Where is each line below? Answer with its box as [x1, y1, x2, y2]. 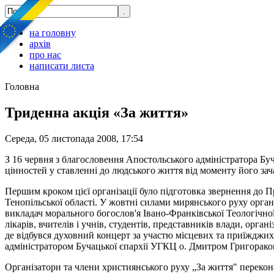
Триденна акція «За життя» [5, 104, 188, 120]
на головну [29, 28, 76, 38]
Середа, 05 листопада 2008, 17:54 [5, 133, 143, 144]
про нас [29, 50, 61, 60]
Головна [5, 81, 39, 92]
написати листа [29, 61, 94, 71]
